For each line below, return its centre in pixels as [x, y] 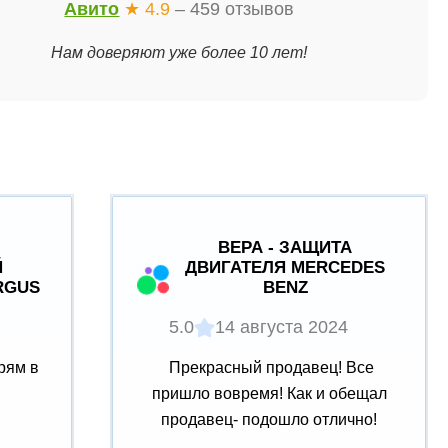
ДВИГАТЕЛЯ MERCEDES [285, 268]
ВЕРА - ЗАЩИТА [285, 248]
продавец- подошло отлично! [269, 420]
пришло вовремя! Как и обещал [269, 394]
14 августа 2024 [281, 327]
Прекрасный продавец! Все [269, 368]
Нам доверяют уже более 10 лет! [179, 52]
